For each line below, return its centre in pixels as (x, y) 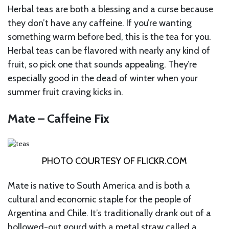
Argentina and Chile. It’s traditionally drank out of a (109, 213)
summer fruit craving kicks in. (65, 92)
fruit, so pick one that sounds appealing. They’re (102, 65)
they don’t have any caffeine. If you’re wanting (100, 23)
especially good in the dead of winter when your (103, 78)
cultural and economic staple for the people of (100, 200)
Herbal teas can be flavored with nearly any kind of (109, 51)
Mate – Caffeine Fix (59, 119)
